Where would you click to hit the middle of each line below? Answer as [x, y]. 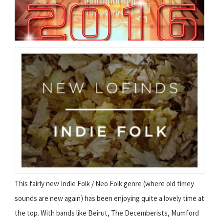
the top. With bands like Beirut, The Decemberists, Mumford [107, 213]
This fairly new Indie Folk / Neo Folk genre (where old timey [104, 184]
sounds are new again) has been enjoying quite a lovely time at [109, 198]
